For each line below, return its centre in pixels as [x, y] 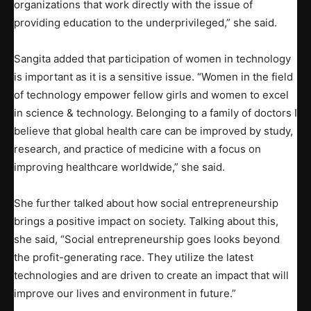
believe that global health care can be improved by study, [153, 131]
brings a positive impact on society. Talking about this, [146, 221]
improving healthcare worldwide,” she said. [119, 167]
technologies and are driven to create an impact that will [151, 276]
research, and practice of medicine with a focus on [137, 149]
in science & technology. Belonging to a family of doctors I [155, 113]
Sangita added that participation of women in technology [152, 59]
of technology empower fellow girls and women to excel [151, 95]
